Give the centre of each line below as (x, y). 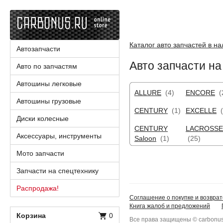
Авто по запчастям (47, 66)
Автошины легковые (49, 84)
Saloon (145, 138)
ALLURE (148, 93)
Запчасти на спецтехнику (57, 171)
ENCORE (200, 93)
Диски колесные (43, 118)
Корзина (31, 216)
